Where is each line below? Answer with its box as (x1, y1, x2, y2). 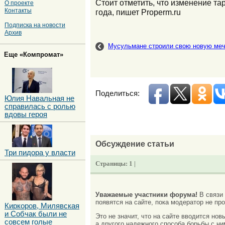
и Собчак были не (5, 209, 67, 218)
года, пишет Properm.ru (95, 7, 181, 17)
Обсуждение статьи (95, 139, 174, 149)
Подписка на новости (5, 22, 65, 29)
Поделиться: (95, 89, 140, 98)
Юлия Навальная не (5, 94, 74, 102)
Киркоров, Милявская (5, 201, 79, 210)
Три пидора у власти (5, 148, 75, 157)
